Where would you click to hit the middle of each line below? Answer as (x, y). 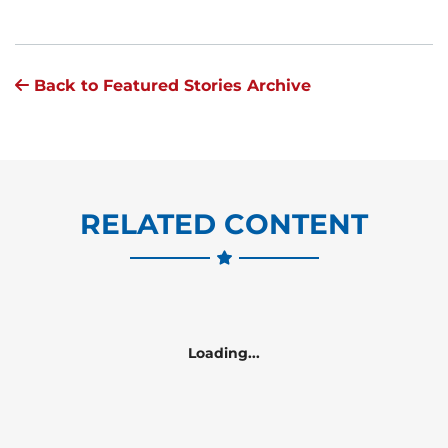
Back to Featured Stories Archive (170, 85)
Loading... (224, 352)
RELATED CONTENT (224, 223)
